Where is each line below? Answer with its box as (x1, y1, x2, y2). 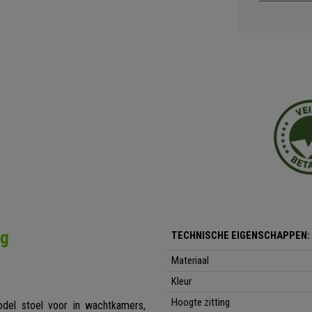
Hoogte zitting (171, 296, 231, 309)
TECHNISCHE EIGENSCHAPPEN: (171, 229, 311, 242)
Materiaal (171, 254, 210, 267)
